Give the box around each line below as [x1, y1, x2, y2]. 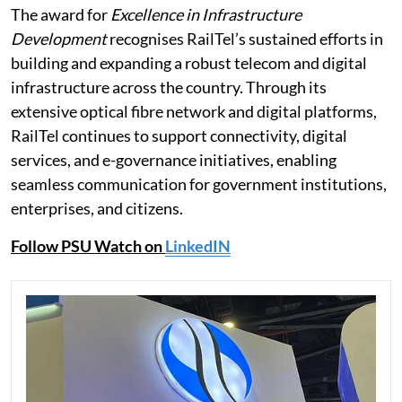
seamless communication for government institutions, [11, 173, 387, 194]
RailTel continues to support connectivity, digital [11, 125, 347, 145]
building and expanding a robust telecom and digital [11, 52, 367, 73]
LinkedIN [165, 235, 231, 256]
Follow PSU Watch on [11, 235, 165, 256]
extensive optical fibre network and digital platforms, [11, 100, 377, 121]
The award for [11, 4, 110, 24]
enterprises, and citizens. [11, 197, 183, 218]
